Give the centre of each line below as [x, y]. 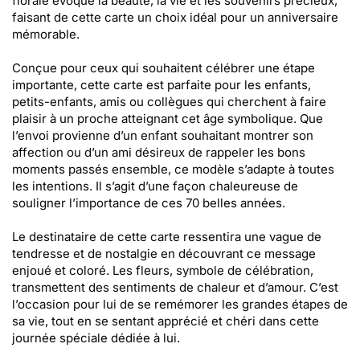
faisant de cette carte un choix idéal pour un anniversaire [175, 17]
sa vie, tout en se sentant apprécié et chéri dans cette [166, 321]
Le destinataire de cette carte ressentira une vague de [167, 237]
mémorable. [46, 34]
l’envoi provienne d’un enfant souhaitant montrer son [163, 135]
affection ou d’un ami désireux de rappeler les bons [159, 152]
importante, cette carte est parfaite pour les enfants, [162, 85]
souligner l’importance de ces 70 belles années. [149, 203]
